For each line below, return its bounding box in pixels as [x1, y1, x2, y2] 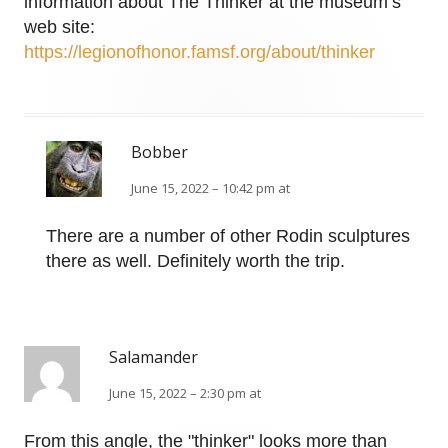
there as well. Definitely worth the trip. [46, 251, 345, 272]
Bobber [131, 141, 188, 164]
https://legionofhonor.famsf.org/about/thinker [24, 42, 375, 63]
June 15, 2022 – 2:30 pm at [109, 384, 261, 403]
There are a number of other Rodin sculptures [46, 226, 410, 247]
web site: [24, 17, 95, 38]
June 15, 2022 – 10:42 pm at [131, 179, 290, 198]
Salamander [109, 346, 198, 369]
